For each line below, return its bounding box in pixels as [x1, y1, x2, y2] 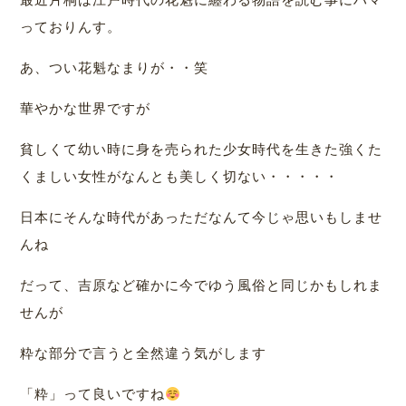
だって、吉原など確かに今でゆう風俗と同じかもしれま [20, 277, 383, 294]
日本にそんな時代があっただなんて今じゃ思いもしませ [20, 209, 383, 226]
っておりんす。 [20, 19, 122, 35]
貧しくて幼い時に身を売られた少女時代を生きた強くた [20, 141, 383, 158]
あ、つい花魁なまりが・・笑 [20, 60, 209, 76]
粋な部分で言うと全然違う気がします [20, 345, 267, 362]
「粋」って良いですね [20, 386, 166, 402]
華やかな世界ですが [20, 101, 151, 117]
